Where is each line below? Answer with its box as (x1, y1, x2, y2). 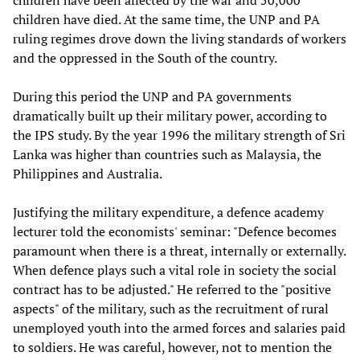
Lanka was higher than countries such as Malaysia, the (13, 145, 321, 164)
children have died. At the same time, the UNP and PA (13, 10, 320, 29)
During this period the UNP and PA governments (13, 88, 292, 106)
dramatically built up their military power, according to (13, 107, 327, 125)
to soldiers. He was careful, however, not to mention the (13, 338, 332, 357)
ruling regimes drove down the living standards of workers (13, 30, 346, 48)
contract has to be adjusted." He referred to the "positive (13, 280, 331, 299)
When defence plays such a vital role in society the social (13, 261, 337, 280)
